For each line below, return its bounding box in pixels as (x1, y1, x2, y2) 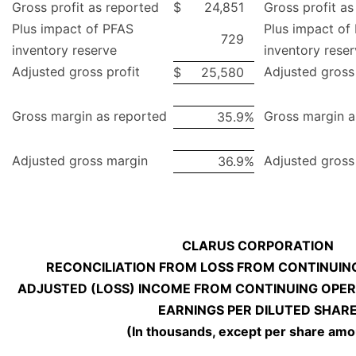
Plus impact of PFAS (12, 21, 133, 37)
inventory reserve (12, 42, 117, 59)
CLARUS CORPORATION (181, 238, 334, 254)
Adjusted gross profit (12, 64, 140, 80)
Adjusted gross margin (12, 153, 148, 169)
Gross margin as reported (12, 108, 167, 125)
